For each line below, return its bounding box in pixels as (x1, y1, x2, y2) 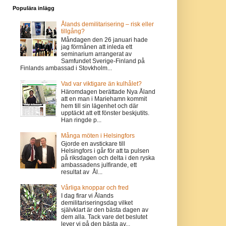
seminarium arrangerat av (61, 50, 132, 58)
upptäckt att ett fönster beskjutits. (61, 109, 150, 117)
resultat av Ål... (61, 168, 103, 176)
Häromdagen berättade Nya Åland (61, 88, 156, 95)
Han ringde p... (61, 116, 102, 124)
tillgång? (61, 28, 85, 35)
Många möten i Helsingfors (61, 132, 135, 139)
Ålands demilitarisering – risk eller (61, 21, 154, 28)
